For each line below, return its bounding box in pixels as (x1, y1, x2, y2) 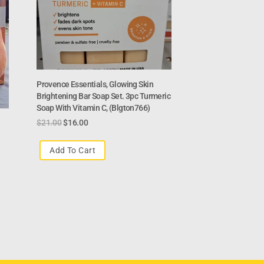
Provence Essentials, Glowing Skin (37, 79, 153, 89)
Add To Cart (49, 145, 96, 155)
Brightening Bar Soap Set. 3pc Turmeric (37, 91, 171, 101)
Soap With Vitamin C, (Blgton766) (37, 103, 150, 113)
